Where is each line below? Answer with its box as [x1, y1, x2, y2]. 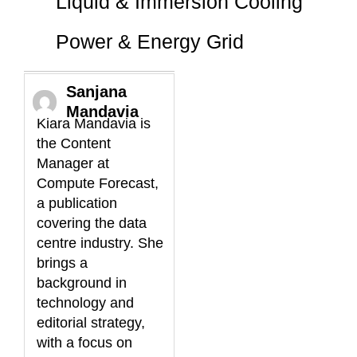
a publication [37, 194, 117, 211]
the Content [37, 135, 111, 151]
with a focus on [37, 334, 132, 351]
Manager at [37, 155, 109, 171]
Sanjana [65, 82, 127, 100]
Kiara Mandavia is [37, 115, 151, 131]
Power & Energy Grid [55, 29, 244, 53]
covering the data [37, 214, 147, 231]
